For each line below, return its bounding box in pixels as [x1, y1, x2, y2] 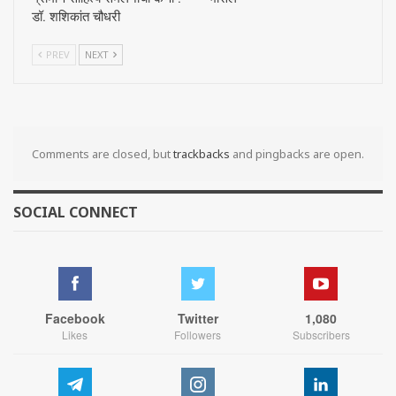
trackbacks [173, 145, 230, 162]
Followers [174, 327, 222, 343]
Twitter [177, 309, 218, 328]
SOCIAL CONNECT [13, 202, 138, 222]
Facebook [44, 309, 105, 328]
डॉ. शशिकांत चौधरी [32, 8, 120, 25]
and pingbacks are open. [230, 145, 364, 162]
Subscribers [292, 327, 350, 343]
